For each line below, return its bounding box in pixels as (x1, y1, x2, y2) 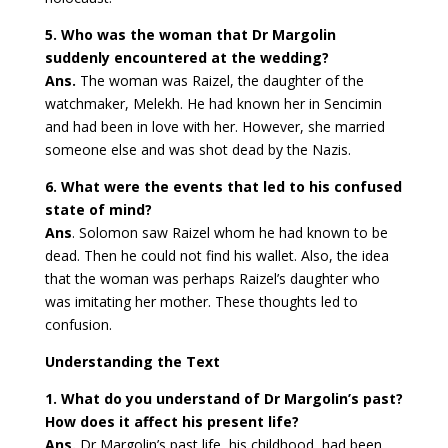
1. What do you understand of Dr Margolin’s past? (44, 389, 403, 409)
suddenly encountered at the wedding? (44, 48, 329, 68)
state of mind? (44, 200, 152, 220)
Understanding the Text (44, 352, 220, 372)
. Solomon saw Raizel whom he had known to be (71, 223, 388, 243)
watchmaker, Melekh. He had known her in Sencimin (44, 94, 382, 114)
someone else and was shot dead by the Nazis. (44, 140, 351, 160)
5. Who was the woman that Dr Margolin (44, 25, 336, 45)
